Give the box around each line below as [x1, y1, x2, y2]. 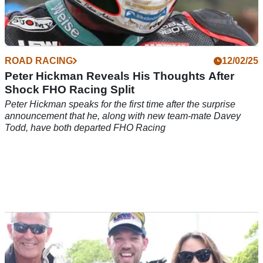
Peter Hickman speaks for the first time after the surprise [5, 99, 235, 110]
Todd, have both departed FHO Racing [5, 123, 166, 133]
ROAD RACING [5, 56, 73, 66]
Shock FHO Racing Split [5, 83, 134, 96]
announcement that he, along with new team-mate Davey [5, 111, 241, 122]
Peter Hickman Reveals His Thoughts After [5, 70, 234, 83]
